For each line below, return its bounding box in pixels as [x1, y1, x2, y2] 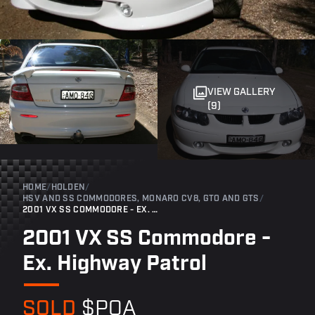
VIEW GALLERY [207, 87, 275, 98]
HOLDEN [51, 183, 86, 192]
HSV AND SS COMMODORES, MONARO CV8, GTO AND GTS [22, 194, 259, 203]
